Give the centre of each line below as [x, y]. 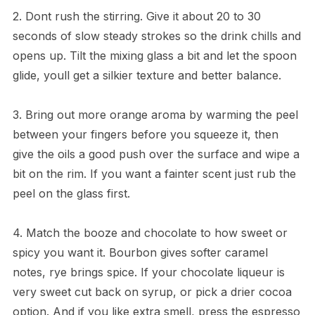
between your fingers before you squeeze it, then [145, 135]
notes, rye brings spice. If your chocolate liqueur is [148, 272]
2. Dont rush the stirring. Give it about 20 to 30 [136, 17]
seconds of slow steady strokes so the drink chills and [156, 36]
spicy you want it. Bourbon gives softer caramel [140, 253]
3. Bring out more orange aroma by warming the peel [155, 115]
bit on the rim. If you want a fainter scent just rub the [154, 174]
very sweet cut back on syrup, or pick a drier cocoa [152, 292]
